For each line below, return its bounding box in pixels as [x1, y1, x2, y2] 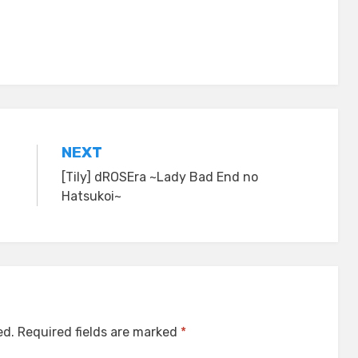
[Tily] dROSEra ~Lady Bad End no [61, 169, 258, 185]
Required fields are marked [18, 324, 181, 340]
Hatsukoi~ [61, 189, 121, 204]
